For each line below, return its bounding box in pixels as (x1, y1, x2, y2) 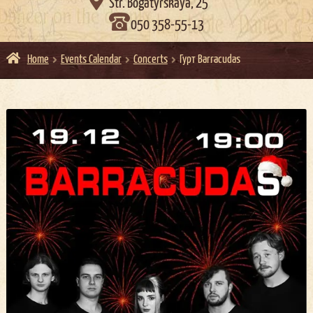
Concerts (133, 54, 168, 66)
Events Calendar (60, 54, 122, 66)
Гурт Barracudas (179, 54, 240, 66)
